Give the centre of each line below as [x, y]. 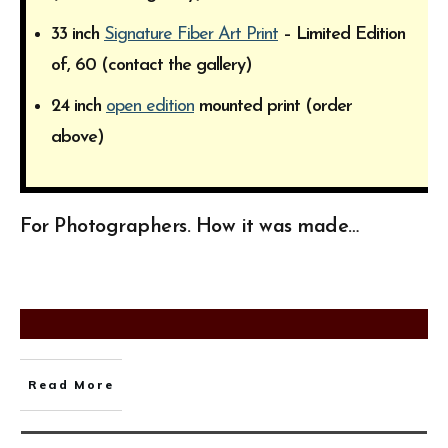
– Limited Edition [341, 34]
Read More [71, 384]
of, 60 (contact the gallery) [151, 65]
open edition [150, 106]
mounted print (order [273, 106]
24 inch [78, 106]
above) [77, 137]
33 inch [77, 34]
